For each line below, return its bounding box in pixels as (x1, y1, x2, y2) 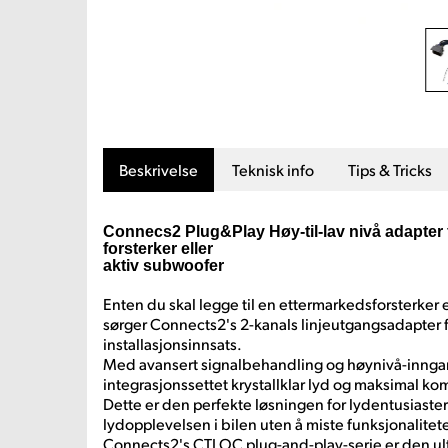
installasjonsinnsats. (103, 333, 242, 354)
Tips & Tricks (348, 159, 432, 180)
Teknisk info (232, 159, 314, 180)
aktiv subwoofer (103, 257, 224, 274)
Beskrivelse (119, 159, 198, 180)
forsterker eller (103, 240, 213, 257)
